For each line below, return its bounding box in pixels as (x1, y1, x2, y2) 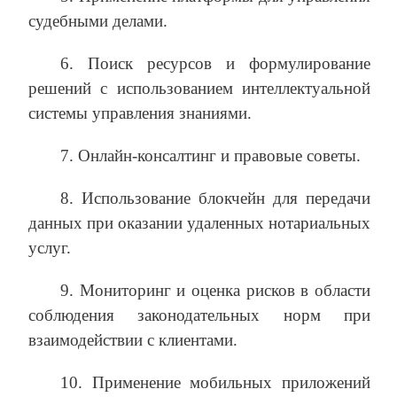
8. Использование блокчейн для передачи (60, 188, 370, 207)
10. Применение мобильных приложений (60, 372, 370, 392)
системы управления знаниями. (28, 103, 252, 122)
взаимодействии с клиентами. (28, 330, 237, 349)
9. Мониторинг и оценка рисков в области (60, 280, 370, 300)
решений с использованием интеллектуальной (28, 78, 370, 97)
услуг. (28, 237, 71, 257)
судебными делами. (28, 11, 167, 30)
